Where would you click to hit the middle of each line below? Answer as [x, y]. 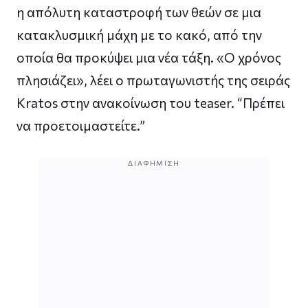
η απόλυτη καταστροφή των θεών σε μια [139, 12]
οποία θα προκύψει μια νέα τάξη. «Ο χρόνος [149, 57]
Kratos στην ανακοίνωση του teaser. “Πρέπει [151, 102]
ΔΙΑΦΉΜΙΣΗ [154, 163]
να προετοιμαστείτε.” [81, 125]
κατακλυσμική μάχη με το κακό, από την [139, 34]
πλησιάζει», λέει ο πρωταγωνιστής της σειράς [153, 80]
